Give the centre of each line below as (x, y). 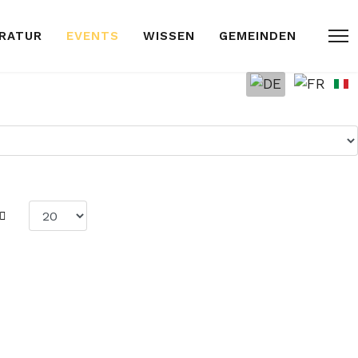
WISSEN (169, 36)
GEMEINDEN (258, 36)
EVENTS (93, 36)
